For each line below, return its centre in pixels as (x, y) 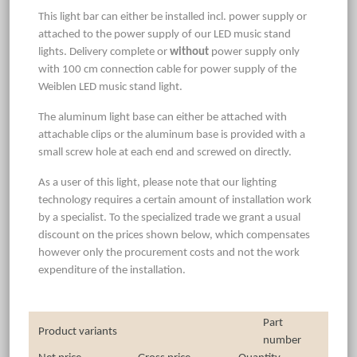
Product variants (78, 332)
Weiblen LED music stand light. (110, 88)
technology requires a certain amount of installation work (175, 201)
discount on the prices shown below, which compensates (174, 236)
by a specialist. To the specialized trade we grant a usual (169, 218)
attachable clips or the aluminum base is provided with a (172, 135)
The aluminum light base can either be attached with (163, 118)
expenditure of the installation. (112, 271)
